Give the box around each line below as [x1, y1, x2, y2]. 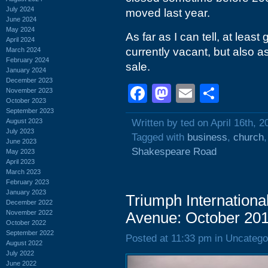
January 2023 [6, 188, 46, 196]
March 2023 [6, 167, 41, 175]
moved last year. [126, 7, 210, 19]
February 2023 [6, 178, 49, 185]
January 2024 [6, 66, 46, 74]
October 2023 [6, 96, 46, 104]
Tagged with [132, 132, 187, 143]
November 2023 [6, 86, 53, 94]
